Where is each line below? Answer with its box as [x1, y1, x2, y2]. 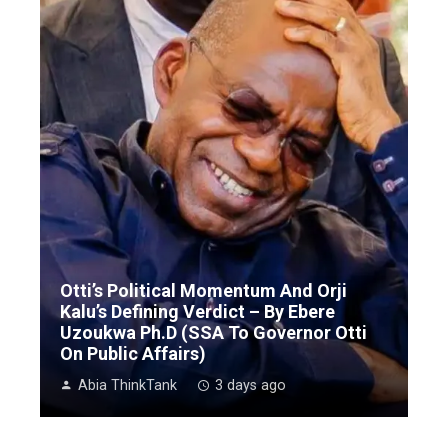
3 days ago [215, 376, 286, 394]
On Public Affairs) [60, 342, 206, 364]
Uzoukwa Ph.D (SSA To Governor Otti [60, 321, 367, 343]
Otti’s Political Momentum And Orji [60, 279, 347, 301]
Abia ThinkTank [78, 376, 177, 394]
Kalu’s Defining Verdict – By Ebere [60, 300, 335, 322]
